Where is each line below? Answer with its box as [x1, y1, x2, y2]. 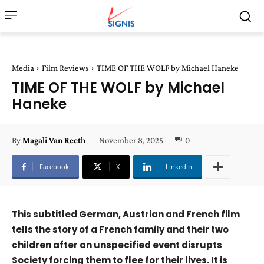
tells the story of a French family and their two [12, 223, 229, 236]
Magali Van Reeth [22, 136, 85, 145]
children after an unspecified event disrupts [12, 239, 222, 251]
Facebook [39, 162, 69, 171]
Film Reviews [42, 63, 89, 72]
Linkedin [166, 162, 192, 171]
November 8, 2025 [99, 135, 163, 145]
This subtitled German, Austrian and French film [12, 208, 240, 220]
